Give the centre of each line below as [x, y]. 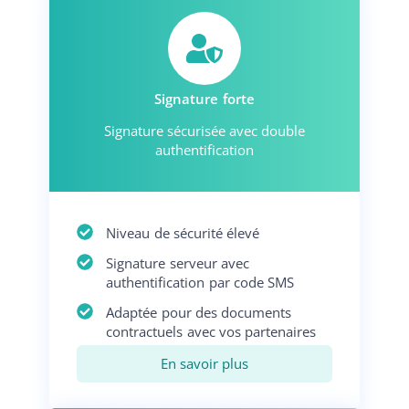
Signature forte [204, 99]
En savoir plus [204, 364]
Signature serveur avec [178, 263]
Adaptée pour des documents [199, 313]
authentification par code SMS [200, 283]
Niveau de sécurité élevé [183, 233]
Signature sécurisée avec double [204, 131]
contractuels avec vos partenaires [211, 332]
